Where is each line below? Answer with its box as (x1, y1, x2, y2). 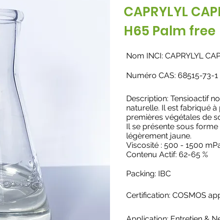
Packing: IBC (126, 169, 173, 178)
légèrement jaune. (126, 131, 192, 140)
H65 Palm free (124, 22, 216, 40)
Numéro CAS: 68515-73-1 (126, 71, 218, 80)
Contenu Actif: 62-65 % (126, 150, 208, 159)
